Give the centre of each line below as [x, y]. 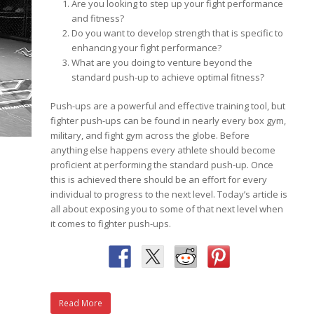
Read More [81, 303]
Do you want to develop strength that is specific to [178, 33]
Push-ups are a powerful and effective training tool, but [168, 106]
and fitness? [98, 18]
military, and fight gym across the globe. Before [150, 135]
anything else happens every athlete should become [163, 150]
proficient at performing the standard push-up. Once [162, 165]
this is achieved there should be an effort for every [159, 179]
